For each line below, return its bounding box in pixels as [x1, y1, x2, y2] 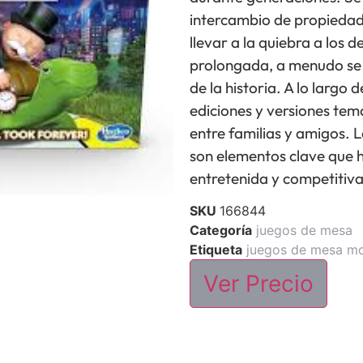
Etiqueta [190, 241, 242, 258]
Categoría [190, 222, 252, 239]
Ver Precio [203, 270, 314, 298]
